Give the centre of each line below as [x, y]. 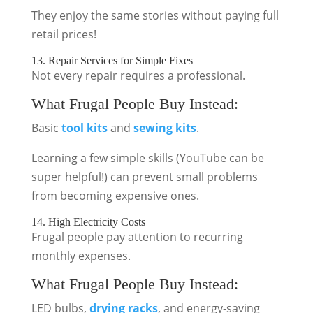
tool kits [84, 128]
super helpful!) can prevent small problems [144, 177]
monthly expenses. [81, 256]
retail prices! [64, 34]
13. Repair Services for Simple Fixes [112, 60]
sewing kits [165, 128]
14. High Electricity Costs [88, 222]
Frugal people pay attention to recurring [137, 237]
